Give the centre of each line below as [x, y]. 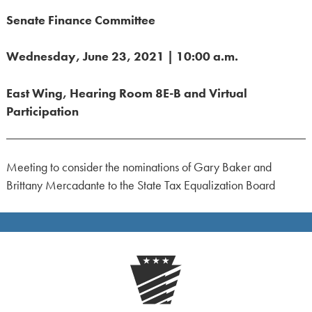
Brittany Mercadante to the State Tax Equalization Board [140, 185]
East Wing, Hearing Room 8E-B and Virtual [126, 93]
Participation [42, 111]
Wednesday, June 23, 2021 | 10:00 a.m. [122, 57]
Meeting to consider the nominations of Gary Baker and [139, 167]
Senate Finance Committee [80, 20]
